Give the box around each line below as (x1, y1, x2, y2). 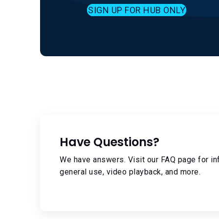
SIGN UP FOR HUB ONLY (88, 5, 185, 15)
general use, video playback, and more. (60, 167, 200, 176)
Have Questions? (60, 134, 159, 150)
